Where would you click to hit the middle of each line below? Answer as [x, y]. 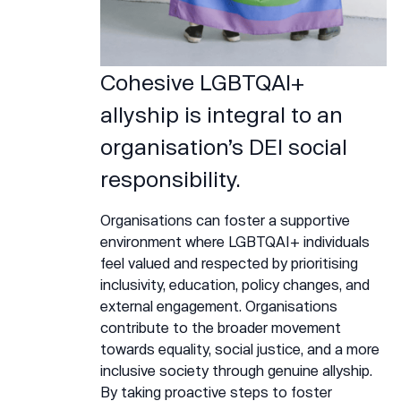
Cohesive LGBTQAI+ [202, 82]
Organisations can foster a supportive [225, 220]
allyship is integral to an [222, 115]
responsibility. [171, 179]
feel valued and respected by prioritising [229, 263]
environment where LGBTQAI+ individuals [235, 242]
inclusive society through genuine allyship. [236, 371]
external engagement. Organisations [219, 306]
